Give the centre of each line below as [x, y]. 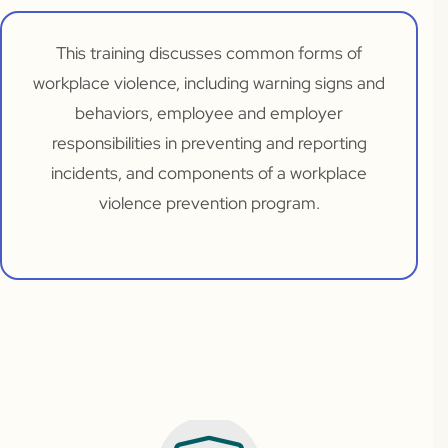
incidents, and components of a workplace [209, 173]
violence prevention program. [209, 203]
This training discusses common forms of [209, 53]
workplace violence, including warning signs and [209, 83]
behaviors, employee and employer [209, 113]
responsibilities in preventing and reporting [209, 143]
